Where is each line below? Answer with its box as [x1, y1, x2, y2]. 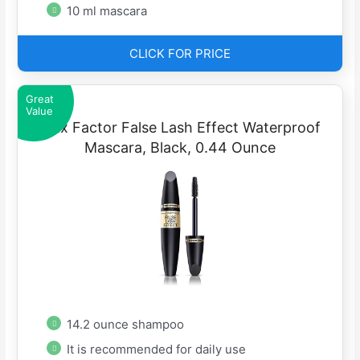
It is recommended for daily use [67, 341, 247, 357]
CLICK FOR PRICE [129, 45, 231, 61]
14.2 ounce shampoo [67, 316, 185, 332]
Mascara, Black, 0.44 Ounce [84, 138, 276, 156]
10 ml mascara [67, 3, 148, 19]
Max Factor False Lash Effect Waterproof [39, 118, 321, 136]
